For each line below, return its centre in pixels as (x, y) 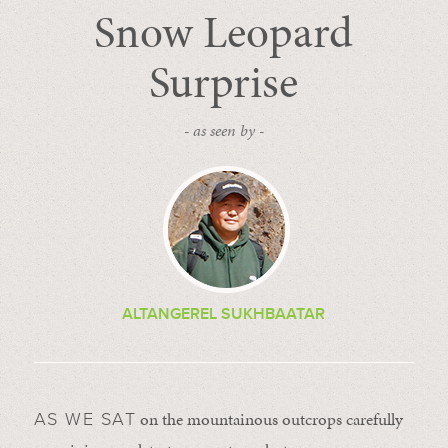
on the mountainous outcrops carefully (270, 419)
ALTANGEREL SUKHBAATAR (224, 314)
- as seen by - (223, 130)
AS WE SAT (85, 419)
